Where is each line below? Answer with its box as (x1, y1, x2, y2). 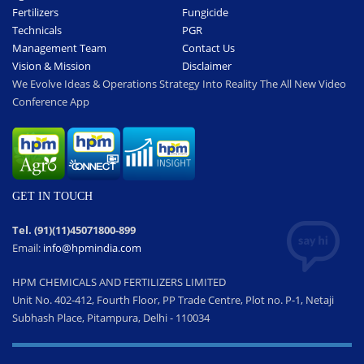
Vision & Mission (12, 58, 91, 74)
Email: (12, 240, 43, 256)
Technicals (12, 23, 62, 38)
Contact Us (182, 41, 235, 56)
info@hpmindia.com (43, 240, 141, 256)
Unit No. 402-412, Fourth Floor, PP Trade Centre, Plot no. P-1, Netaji (12, 292, 334, 308)
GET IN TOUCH (12, 190, 93, 203)
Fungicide (182, 5, 228, 20)
